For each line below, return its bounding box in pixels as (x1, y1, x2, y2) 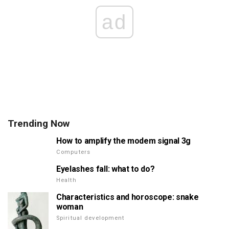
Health (56, 177, 77, 184)
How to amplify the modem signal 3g (56, 136, 191, 146)
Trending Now (8, 118, 70, 130)
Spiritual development (56, 215, 125, 222)
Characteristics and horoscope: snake (56, 192, 199, 202)
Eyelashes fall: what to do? (56, 164, 155, 174)
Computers (56, 149, 91, 156)
